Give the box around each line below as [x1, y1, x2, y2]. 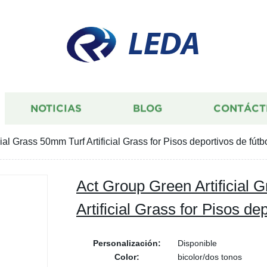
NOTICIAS [30, 103, 82, 114]
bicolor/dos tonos [178, 252, 242, 262]
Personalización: [93, 238, 161, 248]
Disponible [178, 238, 217, 248]
